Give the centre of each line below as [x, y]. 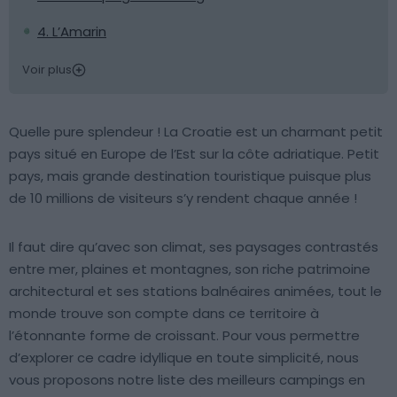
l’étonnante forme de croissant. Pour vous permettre [184, 335]
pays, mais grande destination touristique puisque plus [190, 176]
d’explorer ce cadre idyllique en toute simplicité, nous [184, 358]
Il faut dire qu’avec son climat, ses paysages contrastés [194, 247]
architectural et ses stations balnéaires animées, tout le [195, 291]
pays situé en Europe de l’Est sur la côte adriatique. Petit [194, 154]
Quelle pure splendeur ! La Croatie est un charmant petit [196, 132]
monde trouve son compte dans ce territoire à [164, 313]
